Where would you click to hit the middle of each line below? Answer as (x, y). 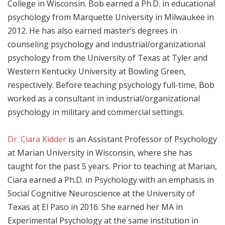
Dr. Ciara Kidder (37, 139)
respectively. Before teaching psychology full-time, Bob (111, 85)
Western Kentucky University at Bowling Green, (97, 72)
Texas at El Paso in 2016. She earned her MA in (95, 207)
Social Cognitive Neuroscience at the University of (101, 194)
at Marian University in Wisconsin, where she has (100, 153)
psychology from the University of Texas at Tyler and (107, 58)
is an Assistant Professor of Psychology (142, 139)
